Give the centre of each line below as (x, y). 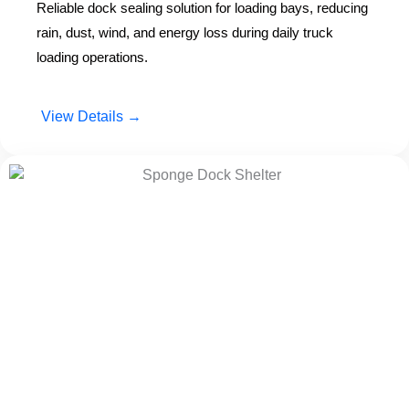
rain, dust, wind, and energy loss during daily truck (185, 32)
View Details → (91, 116)
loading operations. (92, 57)
